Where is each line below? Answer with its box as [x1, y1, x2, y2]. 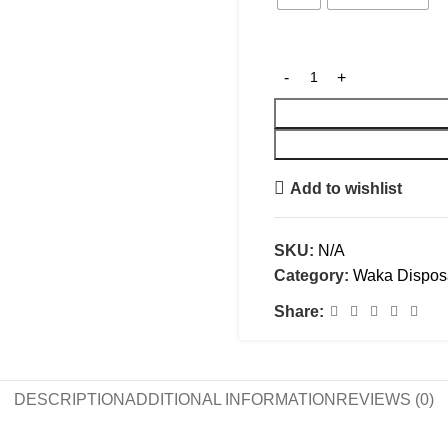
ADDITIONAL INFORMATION [125, 391, 336, 408]
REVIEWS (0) [336, 391, 434, 408]
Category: [274, 267, 349, 284]
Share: [274, 303, 324, 320]
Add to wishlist [290, 179, 403, 197]
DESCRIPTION [14, 391, 125, 408]
